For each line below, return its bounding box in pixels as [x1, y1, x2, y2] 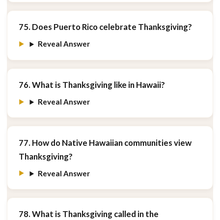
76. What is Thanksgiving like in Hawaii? [18, 79, 165, 90]
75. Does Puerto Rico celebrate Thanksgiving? [18, 21, 192, 32]
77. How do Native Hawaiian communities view [18, 137, 192, 148]
